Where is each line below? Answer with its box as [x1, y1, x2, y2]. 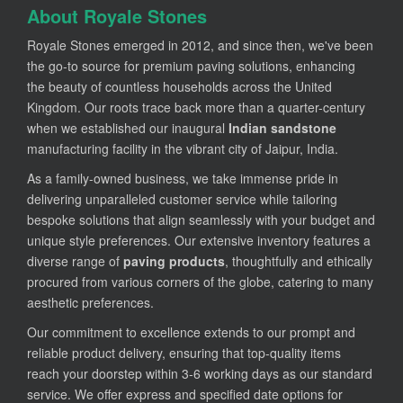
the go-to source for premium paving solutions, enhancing [27, 57, 355, 76]
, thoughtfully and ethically [225, 252, 372, 271]
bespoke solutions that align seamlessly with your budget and [27, 210, 375, 229]
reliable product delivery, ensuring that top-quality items [27, 344, 341, 363]
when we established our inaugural [27, 119, 228, 138]
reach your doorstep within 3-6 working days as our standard [27, 364, 372, 383]
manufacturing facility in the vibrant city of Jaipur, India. [27, 139, 338, 158]
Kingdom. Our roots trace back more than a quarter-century [27, 98, 365, 117]
